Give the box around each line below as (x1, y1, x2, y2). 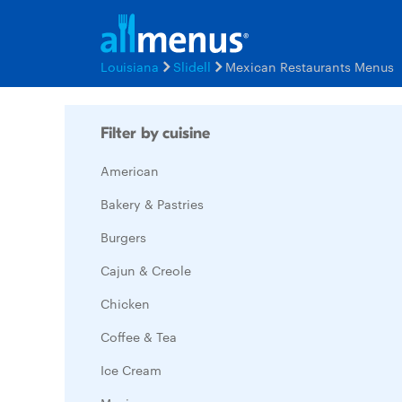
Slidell (173, 57, 211, 75)
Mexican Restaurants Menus (225, 57, 394, 75)
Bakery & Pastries (100, 195, 204, 213)
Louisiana (100, 57, 159, 75)
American (100, 162, 159, 179)
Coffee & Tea (100, 328, 177, 345)
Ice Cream (100, 361, 162, 379)
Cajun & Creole (100, 261, 191, 279)
